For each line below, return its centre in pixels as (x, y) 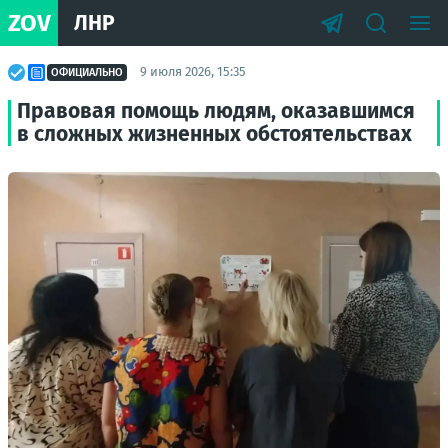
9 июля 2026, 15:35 (193, 71)
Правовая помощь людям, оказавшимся (216, 111)
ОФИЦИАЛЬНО (87, 72)
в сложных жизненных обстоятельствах (214, 134)
